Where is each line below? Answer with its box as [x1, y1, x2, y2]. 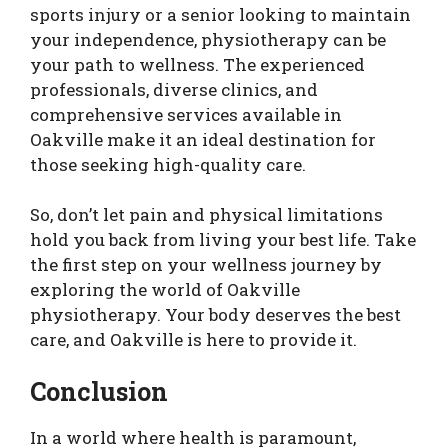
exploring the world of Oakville [30, 278, 300, 301]
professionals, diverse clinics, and [30, 77, 318, 101]
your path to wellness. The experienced [30, 52, 365, 76]
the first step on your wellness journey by [30, 253, 382, 276]
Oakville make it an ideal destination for [30, 127, 376, 151]
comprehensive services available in [30, 102, 342, 126]
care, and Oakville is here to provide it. [30, 328, 357, 351]
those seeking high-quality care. [30, 152, 306, 176]
